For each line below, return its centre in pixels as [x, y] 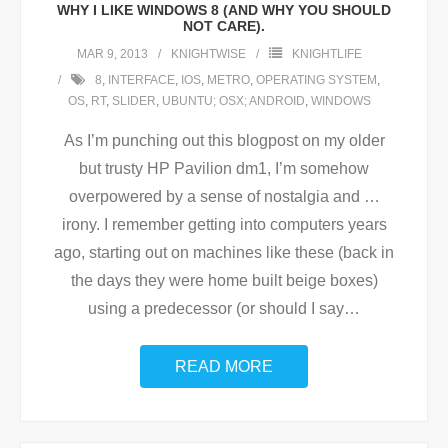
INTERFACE [141, 80]
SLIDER [133, 101]
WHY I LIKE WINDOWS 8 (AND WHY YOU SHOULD [224, 10]
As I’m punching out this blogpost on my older [224, 140]
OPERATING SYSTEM [316, 80]
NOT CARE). [224, 26]
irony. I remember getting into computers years [224, 224]
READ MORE [224, 366]
